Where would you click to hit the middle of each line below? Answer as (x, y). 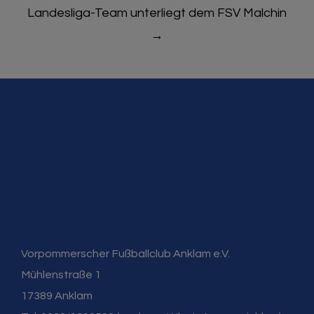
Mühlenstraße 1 (61, 275)
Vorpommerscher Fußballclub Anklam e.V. (125, 254)
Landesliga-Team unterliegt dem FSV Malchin (157, 13)
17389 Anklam (57, 296)
